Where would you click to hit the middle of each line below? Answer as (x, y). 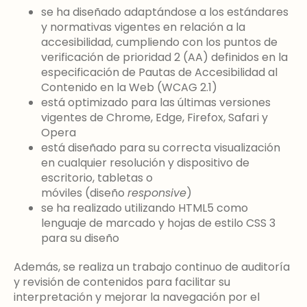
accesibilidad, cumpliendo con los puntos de (159, 42)
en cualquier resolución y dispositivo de (145, 162)
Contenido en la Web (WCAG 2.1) (129, 87)
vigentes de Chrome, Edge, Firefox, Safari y (155, 117)
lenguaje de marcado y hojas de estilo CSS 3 (158, 223)
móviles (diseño (84, 193)
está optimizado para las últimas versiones (156, 102)
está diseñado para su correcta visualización (161, 147)
